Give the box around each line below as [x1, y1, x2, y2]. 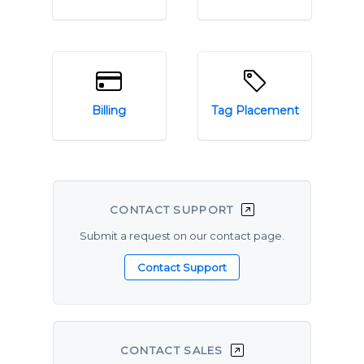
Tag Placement [210, 103, 299, 118]
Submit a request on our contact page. [79, 229, 284, 242]
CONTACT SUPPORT [110, 203, 237, 217]
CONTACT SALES [119, 344, 227, 357]
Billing [92, 103, 127, 118]
